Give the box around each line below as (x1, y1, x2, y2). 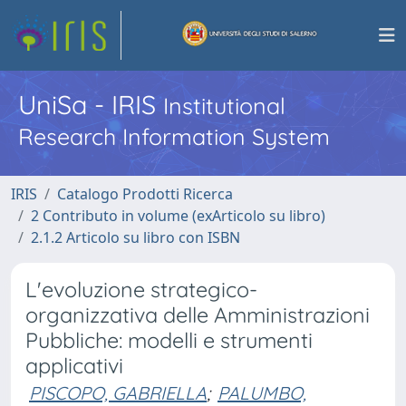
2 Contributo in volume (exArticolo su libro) (31, 206, 325, 226)
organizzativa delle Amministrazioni (25, 302, 370, 328)
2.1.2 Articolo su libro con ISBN (31, 227, 240, 247)
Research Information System (18, 122, 330, 150)
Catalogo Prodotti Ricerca (57, 184, 233, 204)
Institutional (163, 92, 285, 120)
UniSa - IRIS (18, 88, 163, 121)
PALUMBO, (217, 382, 306, 404)
